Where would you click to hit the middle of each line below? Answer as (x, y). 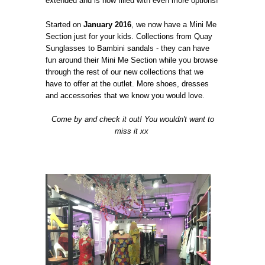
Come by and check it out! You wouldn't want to (132, 119)
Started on (65, 24)
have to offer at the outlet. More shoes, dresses (127, 83)
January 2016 (108, 24)
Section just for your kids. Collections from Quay (129, 36)
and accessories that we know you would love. (127, 95)
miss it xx (131, 131)
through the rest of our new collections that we (125, 72)
